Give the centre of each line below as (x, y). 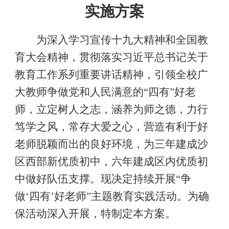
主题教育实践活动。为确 (150, 196)
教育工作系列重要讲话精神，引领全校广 (111, 75)
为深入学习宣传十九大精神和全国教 (122, 40)
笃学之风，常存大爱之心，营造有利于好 (111, 127)
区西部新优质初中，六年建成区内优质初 (111, 162)
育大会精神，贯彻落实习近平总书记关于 (111, 57)
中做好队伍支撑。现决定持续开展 (95, 179)
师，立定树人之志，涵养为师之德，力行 (111, 109)
